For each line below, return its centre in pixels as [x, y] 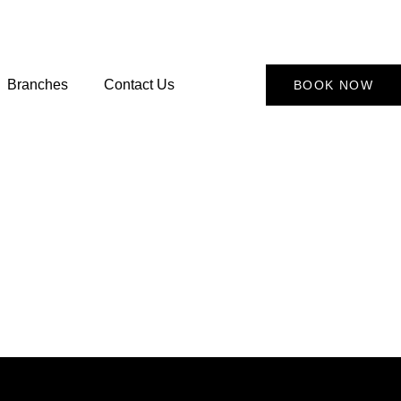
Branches [38, 85]
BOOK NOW [333, 85]
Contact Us [140, 85]
